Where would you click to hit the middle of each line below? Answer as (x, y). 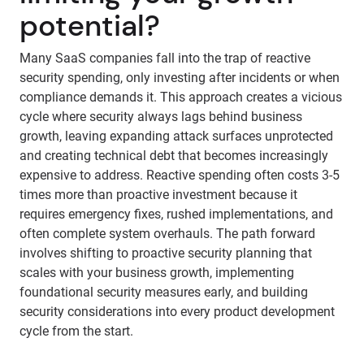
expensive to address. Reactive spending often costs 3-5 (180, 175)
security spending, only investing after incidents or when (180, 78)
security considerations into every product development (177, 312)
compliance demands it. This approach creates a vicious (181, 97)
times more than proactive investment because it (158, 195)
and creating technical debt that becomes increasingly (174, 156)
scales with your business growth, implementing (157, 273)
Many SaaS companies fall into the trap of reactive (165, 58)
